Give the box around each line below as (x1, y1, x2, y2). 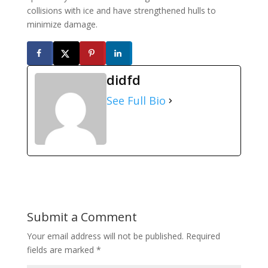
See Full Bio (106, 93, 166, 108)
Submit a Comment (26, 208, 137, 225)
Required (185, 230, 220, 242)
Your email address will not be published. (26, 230, 184, 242)
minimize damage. (26, 18, 98, 30)
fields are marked (26, 243, 96, 255)
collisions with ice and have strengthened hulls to (26, 4, 216, 16)
